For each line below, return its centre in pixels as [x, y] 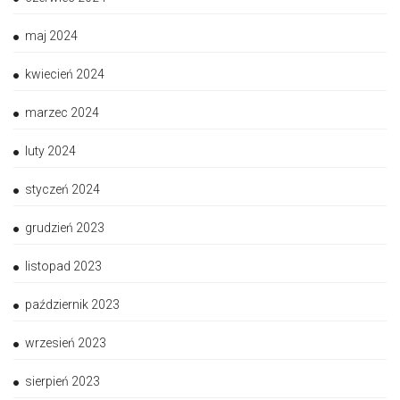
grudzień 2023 [65, 227]
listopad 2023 [63, 266]
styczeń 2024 [62, 189]
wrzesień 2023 [66, 342]
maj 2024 [51, 35]
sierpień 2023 [62, 381]
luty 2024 [50, 150]
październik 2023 [72, 304]
